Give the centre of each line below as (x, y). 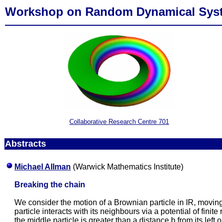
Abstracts (26, 144)
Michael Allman (43, 167)
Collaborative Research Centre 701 (119, 122)
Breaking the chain (50, 185)
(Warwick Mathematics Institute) (127, 167)
